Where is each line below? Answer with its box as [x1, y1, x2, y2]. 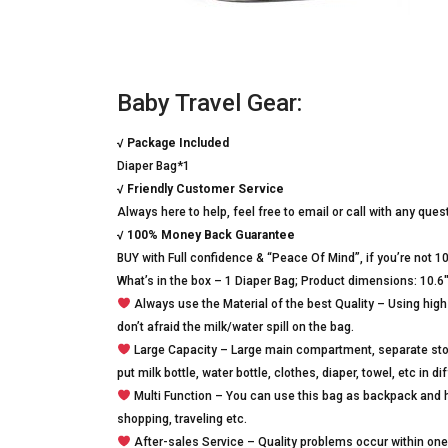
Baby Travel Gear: [117, 89, 302, 117]
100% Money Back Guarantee [127, 228, 295, 242]
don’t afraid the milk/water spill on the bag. [117, 320, 354, 334]
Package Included [127, 136, 229, 150]
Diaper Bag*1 [117, 159, 190, 173]
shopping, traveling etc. [117, 412, 247, 426]
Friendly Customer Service [127, 182, 284, 196]
